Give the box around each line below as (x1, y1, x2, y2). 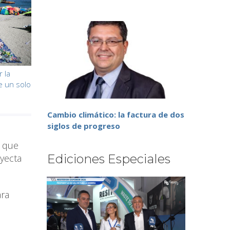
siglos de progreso (47, 121, 120, 131)
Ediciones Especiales (47, 151, 170, 167)
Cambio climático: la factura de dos (47, 109, 184, 120)
